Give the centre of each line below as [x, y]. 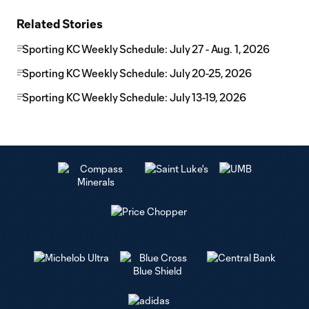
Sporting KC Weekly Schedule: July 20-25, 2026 [137, 73]
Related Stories [60, 23]
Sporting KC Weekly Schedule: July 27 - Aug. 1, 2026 [146, 49]
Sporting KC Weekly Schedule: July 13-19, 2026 [134, 97]
